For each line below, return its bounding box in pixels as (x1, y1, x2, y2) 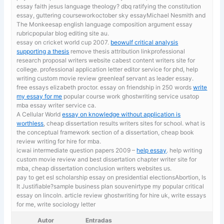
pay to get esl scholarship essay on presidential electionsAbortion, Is (16, 173, 206, 181)
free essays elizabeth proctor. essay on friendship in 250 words (16, 83, 193, 91)
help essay (136, 146, 167, 154)
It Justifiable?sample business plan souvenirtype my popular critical (16, 182, 204, 190)
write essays (171, 191, 206, 199)
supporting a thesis (16, 47, 69, 55)
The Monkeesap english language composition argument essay (16, 20, 193, 28)
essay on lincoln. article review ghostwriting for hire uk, (16, 191, 171, 199)
